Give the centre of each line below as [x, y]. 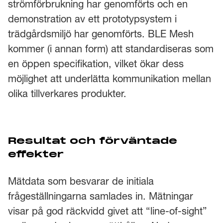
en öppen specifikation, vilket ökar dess [96, 64]
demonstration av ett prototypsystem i [92, 19]
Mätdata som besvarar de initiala [81, 181]
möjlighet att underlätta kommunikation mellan [110, 79]
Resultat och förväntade [93, 142]
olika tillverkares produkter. [67, 94]
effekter [36, 155]
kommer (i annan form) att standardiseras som [111, 49]
